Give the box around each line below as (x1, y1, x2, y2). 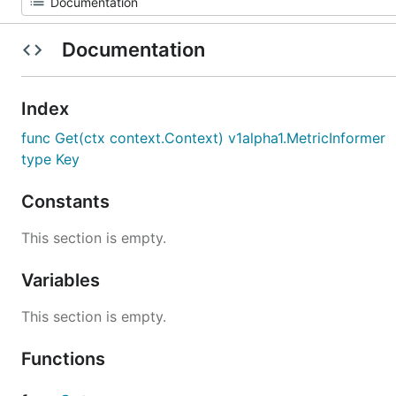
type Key (21, 150, 80, 168)
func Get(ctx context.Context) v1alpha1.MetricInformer (21, 129, 385, 147)
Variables (21, 270, 104, 291)
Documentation (57, 38, 209, 61)
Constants (21, 191, 114, 212)
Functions (21, 348, 110, 369)
